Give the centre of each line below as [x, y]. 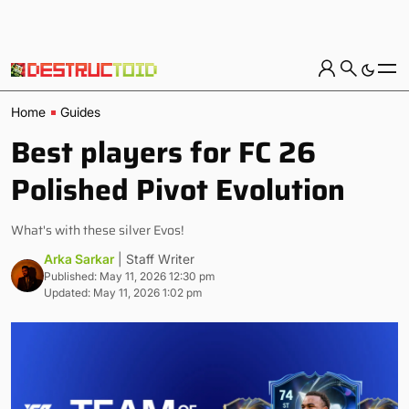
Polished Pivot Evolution [178, 190]
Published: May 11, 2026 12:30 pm [129, 276]
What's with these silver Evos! [97, 230]
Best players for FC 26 [163, 152]
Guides [80, 112]
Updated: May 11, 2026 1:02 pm [123, 293]
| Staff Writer [156, 259]
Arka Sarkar [79, 259]
